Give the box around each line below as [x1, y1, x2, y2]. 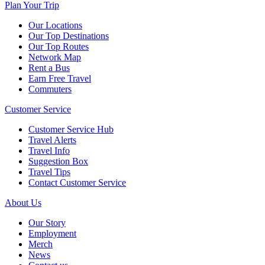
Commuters [28, 84, 72, 95]
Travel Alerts [28, 135, 76, 146]
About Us [5, 198, 41, 208]
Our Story [28, 218, 66, 228]
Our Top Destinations [28, 31, 109, 41]
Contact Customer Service [28, 177, 126, 188]
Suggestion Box [28, 156, 88, 167]
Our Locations [28, 20, 82, 31]
